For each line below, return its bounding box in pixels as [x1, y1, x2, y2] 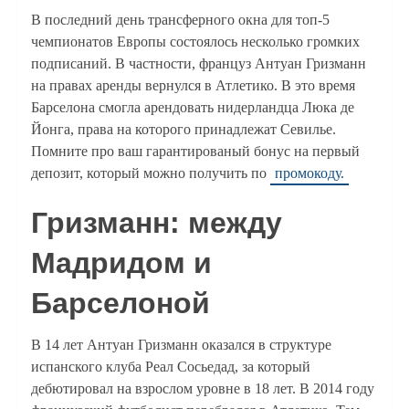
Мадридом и [30, 246, 212, 280]
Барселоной [30, 287, 210, 320]
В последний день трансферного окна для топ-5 [30, 12, 330, 28]
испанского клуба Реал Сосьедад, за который [30, 359, 310, 375]
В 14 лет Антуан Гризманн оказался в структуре [30, 337, 331, 353]
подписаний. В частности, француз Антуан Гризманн [30, 56, 366, 72]
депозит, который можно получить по [30, 165, 270, 182]
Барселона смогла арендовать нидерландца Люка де [30, 100, 354, 116]
